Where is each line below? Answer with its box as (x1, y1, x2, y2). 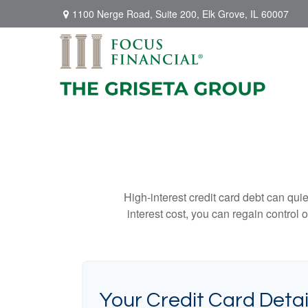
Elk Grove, (202, 6, 247, 21)
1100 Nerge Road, (72, 6, 155, 21)
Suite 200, (155, 6, 199, 21)
